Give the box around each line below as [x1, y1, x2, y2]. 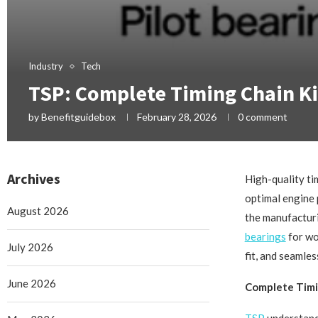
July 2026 [7, 241, 53, 254]
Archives [7, 170, 60, 188]
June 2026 [7, 277, 56, 290]
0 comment [238, 111, 287, 124]
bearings [244, 230, 286, 243]
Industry [28, 60, 63, 72]
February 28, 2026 [137, 111, 216, 124]
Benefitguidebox [41, 111, 116, 124]
